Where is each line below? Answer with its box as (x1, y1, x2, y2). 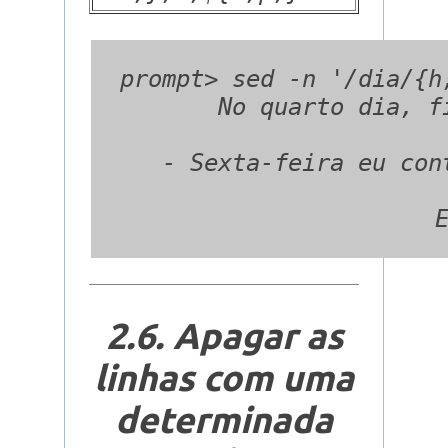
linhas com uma (94, 357, 354, 399)
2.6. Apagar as (105, 315, 343, 357)
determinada (115, 399, 333, 441)
